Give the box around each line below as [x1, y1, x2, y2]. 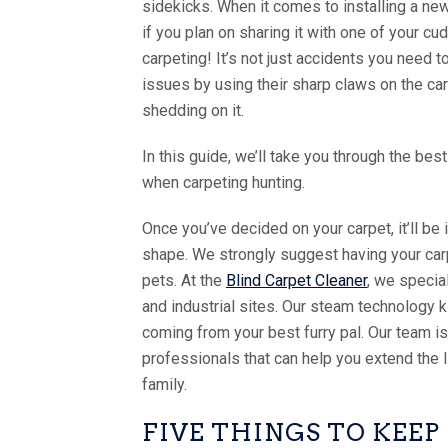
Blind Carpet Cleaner [226, 270, 367, 290]
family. [142, 374, 187, 394]
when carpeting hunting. [142, 172, 305, 192]
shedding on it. [142, 100, 244, 120]
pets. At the [142, 270, 226, 290]
